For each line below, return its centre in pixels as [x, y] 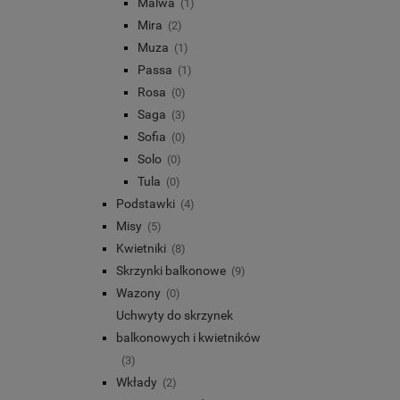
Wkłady [137, 382]
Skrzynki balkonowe [171, 270]
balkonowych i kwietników [188, 337]
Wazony [138, 292]
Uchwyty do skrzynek [175, 315]
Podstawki [146, 203]
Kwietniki [141, 248]
